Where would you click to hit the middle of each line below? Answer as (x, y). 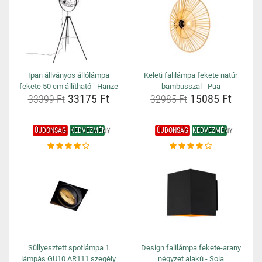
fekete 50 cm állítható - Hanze (68, 86)
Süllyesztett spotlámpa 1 (68, 248)
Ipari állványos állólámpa (68, 75)
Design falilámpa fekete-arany (191, 248)
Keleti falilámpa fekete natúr (191, 75)
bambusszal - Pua (191, 86)
